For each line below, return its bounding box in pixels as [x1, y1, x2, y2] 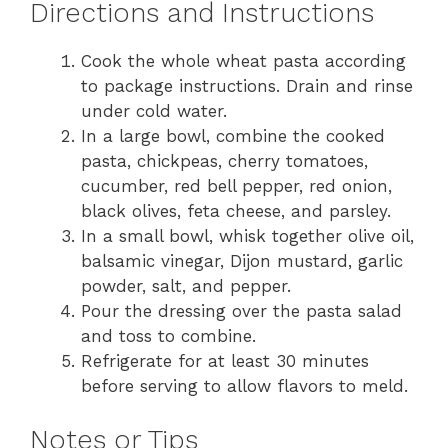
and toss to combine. [81, 325, 256, 346]
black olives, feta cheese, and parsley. [81, 200, 391, 221]
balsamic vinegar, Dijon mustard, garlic [81, 250, 403, 271]
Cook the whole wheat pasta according [81, 50, 406, 71]
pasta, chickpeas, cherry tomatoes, [81, 150, 368, 171]
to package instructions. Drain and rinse [81, 75, 413, 96]
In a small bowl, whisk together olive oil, [81, 225, 414, 246]
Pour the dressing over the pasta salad [81, 300, 402, 321]
